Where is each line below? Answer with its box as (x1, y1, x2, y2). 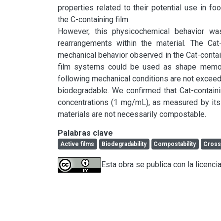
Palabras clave (58, 128, 113, 138)
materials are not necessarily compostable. (58, 109, 206, 119)
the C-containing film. (58, 14, 130, 24)
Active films (60, 140, 94, 147)
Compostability (153, 140, 196, 147)
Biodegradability (101, 140, 147, 147)
